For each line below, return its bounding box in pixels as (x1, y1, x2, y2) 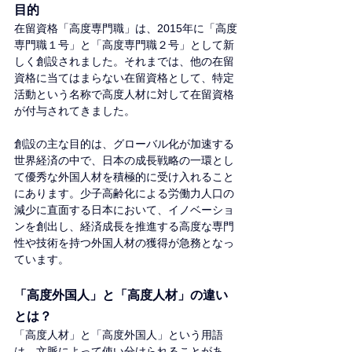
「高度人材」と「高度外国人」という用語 (14, 328, 223, 341)
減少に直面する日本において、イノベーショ (14, 203, 234, 216)
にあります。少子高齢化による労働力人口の (14, 186, 234, 200)
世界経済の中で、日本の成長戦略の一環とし (14, 153, 234, 167)
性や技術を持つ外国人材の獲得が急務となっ (14, 236, 234, 249)
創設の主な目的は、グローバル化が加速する (14, 137, 234, 150)
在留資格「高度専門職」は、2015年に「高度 (14, 21, 237, 35)
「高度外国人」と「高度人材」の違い (14, 288, 228, 302)
